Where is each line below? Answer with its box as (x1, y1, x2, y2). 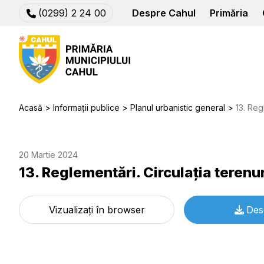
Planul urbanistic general (130, 103, 225, 113)
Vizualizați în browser (48, 204, 145, 216)
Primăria (210, 7, 248, 19)
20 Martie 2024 (19, 150, 78, 160)
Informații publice (53, 103, 120, 113)
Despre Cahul (132, 7, 196, 19)
